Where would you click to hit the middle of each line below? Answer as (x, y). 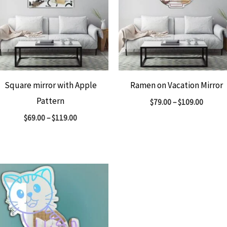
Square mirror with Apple (50, 85)
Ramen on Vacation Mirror (176, 85)
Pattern (51, 101)
